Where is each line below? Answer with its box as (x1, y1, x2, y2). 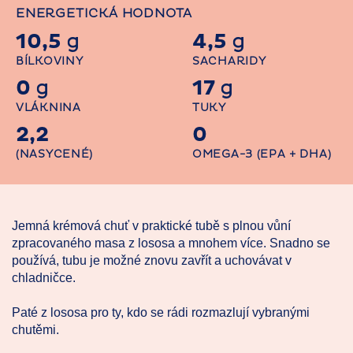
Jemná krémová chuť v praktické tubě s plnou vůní (12, 219, 291, 233)
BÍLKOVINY (16, 54, 84, 69)
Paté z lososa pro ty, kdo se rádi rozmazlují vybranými (12, 306, 310, 320)
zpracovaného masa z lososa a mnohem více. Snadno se (12, 236, 330, 251)
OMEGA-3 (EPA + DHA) (192, 147, 332, 162)
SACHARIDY (192, 54, 266, 69)
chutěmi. (12, 323, 59, 337)
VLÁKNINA (16, 101, 81, 115)
